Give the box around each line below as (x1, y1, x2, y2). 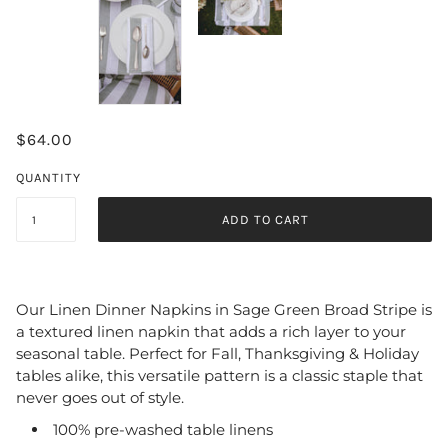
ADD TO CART (221, 212, 309, 228)
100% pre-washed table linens (53, 419, 273, 439)
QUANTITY (16, 170, 81, 186)
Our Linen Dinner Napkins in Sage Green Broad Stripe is (16, 299, 432, 319)
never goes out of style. (16, 387, 184, 407)
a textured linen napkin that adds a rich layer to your (16, 321, 406, 341)
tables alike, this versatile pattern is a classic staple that (16, 365, 423, 385)
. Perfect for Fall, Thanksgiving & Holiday (122, 343, 419, 363)
